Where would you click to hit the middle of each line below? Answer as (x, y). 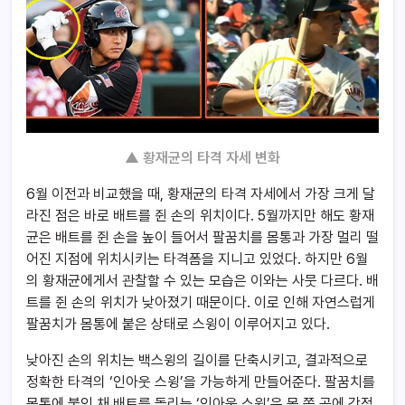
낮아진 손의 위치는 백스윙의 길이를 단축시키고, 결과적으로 (197, 360)
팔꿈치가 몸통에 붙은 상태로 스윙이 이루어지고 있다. (178, 324)
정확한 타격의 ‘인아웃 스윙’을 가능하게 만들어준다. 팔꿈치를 (201, 381)
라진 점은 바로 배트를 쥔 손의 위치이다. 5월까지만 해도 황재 (200, 215)
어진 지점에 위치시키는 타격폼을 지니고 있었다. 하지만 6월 (197, 259)
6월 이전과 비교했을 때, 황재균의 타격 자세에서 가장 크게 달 (201, 193)
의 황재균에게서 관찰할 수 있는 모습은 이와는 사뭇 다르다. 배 (202, 280)
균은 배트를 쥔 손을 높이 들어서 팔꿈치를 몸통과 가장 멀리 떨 (202, 237)
